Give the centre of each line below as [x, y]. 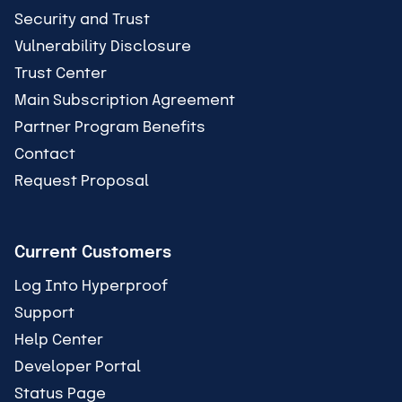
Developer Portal [78, 368]
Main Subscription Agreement [125, 101]
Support [44, 314]
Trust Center [61, 74]
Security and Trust [82, 21]
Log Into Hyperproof [91, 287]
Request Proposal [82, 182]
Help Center [59, 341]
